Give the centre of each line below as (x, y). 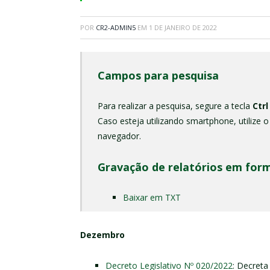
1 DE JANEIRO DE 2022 (183, 27)
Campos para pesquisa (158, 75)
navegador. (119, 136)
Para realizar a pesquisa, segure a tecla (175, 105)
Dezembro (102, 234)
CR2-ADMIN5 (116, 27)
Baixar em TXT (152, 197)
